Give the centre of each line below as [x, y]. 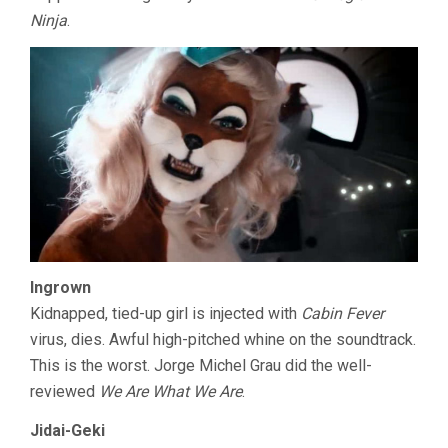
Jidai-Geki [67, 431]
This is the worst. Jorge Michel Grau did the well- [201, 366]
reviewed [64, 392]
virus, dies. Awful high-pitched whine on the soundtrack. [223, 340]
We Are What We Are [170, 392]
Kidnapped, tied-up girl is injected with [165, 314]
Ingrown [60, 288]
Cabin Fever [342, 314]
